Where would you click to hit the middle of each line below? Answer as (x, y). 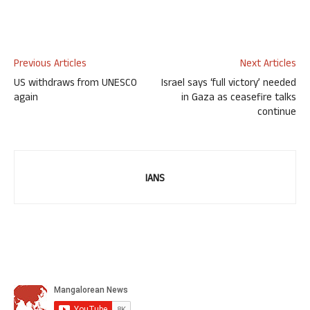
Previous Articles (50, 64)
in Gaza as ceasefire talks (239, 98)
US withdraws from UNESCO (75, 84)
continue (277, 113)
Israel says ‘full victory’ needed (229, 84)
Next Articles (268, 64)
